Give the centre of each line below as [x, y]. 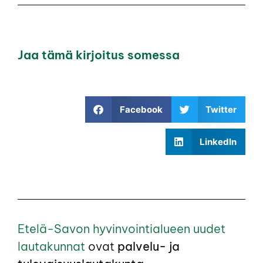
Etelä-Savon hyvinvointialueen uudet [122, 229]
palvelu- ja [149, 246]
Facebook [141, 109]
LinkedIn [218, 141]
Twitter [221, 109]
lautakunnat [53, 246]
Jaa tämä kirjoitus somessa [99, 55]
